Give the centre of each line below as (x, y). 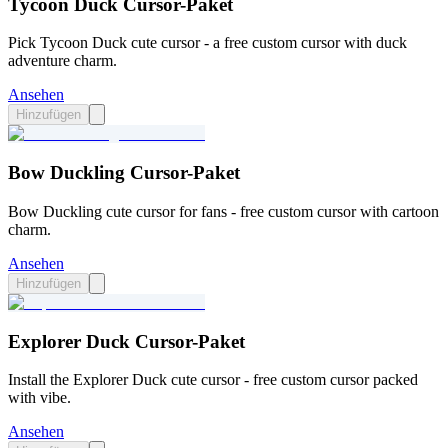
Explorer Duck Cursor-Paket (126, 341)
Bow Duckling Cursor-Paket (124, 173)
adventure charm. (62, 61)
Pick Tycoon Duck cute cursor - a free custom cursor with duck (207, 43)
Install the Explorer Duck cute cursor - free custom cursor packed (213, 380)
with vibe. (39, 398)
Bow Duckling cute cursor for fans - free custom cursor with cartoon (223, 211)
